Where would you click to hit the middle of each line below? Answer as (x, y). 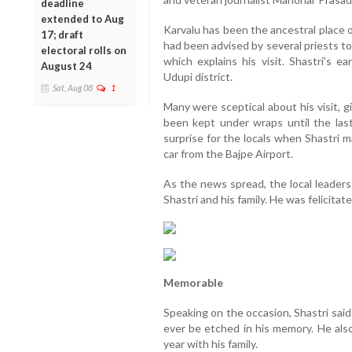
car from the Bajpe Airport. (228, 154)
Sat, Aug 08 (73, 87)
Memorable (193, 283)
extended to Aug (82, 18)
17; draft (62, 34)
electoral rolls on (84, 50)
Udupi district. (198, 77)
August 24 (66, 66)
